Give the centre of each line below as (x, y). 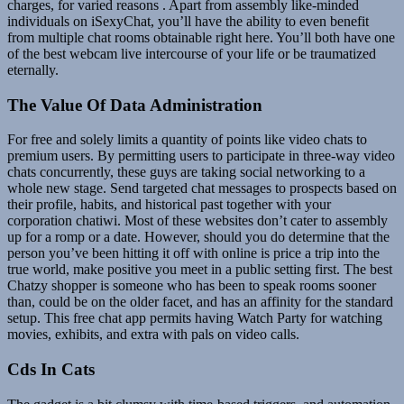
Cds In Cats (51, 370)
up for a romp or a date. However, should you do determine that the (198, 237)
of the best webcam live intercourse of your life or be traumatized (192, 53)
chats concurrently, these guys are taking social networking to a (186, 172)
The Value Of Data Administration (135, 105)
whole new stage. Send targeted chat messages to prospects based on (202, 188)
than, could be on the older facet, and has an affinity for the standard (200, 302)
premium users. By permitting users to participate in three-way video (201, 156)
